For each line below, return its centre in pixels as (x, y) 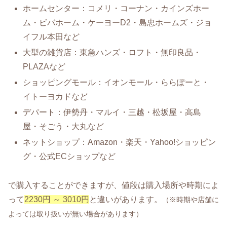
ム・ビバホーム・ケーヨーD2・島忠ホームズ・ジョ (118, 22)
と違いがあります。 (126, 200)
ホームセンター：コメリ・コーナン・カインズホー (116, 8)
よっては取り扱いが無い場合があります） (75, 214)
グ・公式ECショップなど (69, 157)
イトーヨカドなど (55, 97)
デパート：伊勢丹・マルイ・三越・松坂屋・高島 (112, 112)
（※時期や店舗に (191, 200)
